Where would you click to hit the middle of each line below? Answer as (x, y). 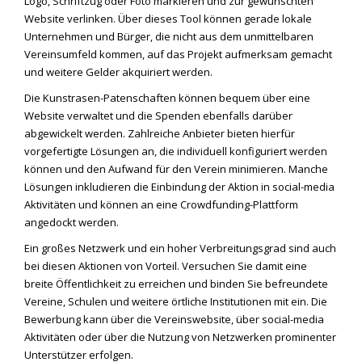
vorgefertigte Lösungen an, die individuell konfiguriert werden (176, 151)
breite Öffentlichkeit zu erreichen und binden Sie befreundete (176, 284)
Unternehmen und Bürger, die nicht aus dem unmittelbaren (169, 36)
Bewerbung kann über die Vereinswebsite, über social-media (174, 319)
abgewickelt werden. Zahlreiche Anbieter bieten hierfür (160, 133)
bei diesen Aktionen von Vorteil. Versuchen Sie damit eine (166, 266)
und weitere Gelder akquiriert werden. (118, 72)
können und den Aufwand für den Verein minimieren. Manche (176, 169)
